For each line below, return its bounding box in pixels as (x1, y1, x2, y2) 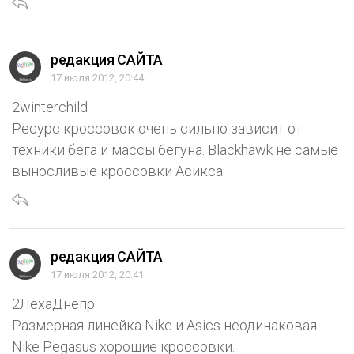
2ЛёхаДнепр (12, 296, 95, 313)
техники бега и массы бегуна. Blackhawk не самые (12, 141, 338, 159)
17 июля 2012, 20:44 (51, 72, 144, 85)
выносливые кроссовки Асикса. (12, 163, 225, 180)
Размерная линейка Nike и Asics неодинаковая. (12, 317, 319, 334)
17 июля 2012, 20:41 (51, 269, 144, 281)
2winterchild (12, 99, 88, 116)
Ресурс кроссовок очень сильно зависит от (12, 120, 303, 137)
